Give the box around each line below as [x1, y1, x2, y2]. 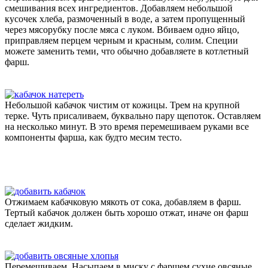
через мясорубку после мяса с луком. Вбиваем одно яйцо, [5, 24, 239, 35]
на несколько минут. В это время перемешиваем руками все [5, 121, 249, 132]
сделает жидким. [5, 218, 73, 229]
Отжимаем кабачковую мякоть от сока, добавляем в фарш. [5, 196, 241, 207]
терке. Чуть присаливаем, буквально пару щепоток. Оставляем [5, 110, 261, 121]
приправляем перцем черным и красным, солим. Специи [5, 35, 238, 45]
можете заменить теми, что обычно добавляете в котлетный [5, 45, 249, 56]
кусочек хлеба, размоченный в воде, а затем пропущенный [5, 13, 245, 24]
